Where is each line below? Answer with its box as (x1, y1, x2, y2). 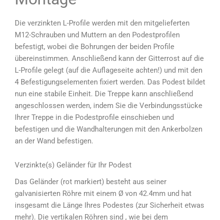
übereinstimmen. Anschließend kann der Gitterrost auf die (15, 54, 204, 63)
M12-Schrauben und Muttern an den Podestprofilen (15, 30, 180, 39)
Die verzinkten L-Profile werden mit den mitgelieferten (15, 18, 190, 27)
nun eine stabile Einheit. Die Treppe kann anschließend (15, 89, 193, 98)
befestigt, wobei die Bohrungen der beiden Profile (15, 42, 174, 51)
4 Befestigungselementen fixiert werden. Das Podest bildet (15, 77, 205, 86)
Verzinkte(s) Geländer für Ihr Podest (15, 161, 132, 170)
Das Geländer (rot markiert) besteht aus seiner (15, 177, 166, 187)
